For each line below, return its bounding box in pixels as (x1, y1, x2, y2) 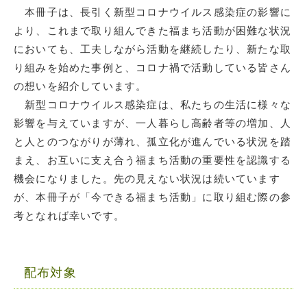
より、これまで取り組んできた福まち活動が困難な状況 (14, 25, 291, 37)
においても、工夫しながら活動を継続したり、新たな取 (14, 43, 292, 56)
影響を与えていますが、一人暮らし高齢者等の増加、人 (14, 117, 291, 130)
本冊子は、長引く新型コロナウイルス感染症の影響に (14, 6, 292, 19)
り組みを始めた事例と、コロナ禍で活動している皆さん (14, 62, 292, 74)
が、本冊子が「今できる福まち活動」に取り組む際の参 (14, 191, 292, 204)
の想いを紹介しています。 (14, 80, 147, 93)
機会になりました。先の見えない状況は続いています (14, 173, 280, 185)
